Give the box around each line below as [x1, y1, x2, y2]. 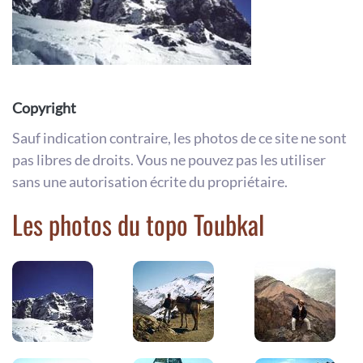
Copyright [12, 99, 76, 117]
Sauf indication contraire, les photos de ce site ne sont [12, 129, 347, 147]
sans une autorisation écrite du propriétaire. [12, 173, 288, 191]
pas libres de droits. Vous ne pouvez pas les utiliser [12, 151, 326, 169]
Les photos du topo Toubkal [12, 205, 264, 244]
